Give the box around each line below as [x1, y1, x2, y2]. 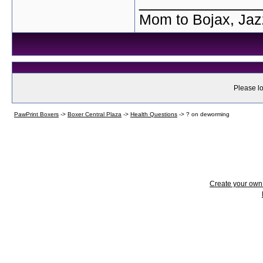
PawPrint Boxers [14, 111, 59, 117]
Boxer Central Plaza [68, 111, 122, 117]
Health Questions [130, 111, 177, 117]
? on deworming [186, 111, 230, 117]
